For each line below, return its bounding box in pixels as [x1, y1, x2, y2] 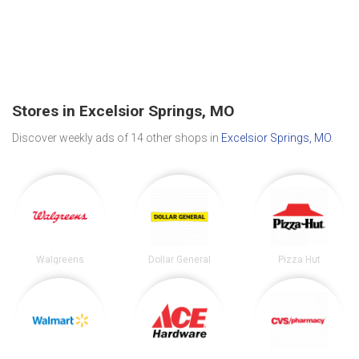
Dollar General [147, 253, 211, 265]
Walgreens [35, 253, 84, 265]
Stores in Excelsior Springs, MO [12, 102, 235, 121]
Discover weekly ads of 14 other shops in [12, 131, 221, 144]
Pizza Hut [277, 253, 321, 265]
